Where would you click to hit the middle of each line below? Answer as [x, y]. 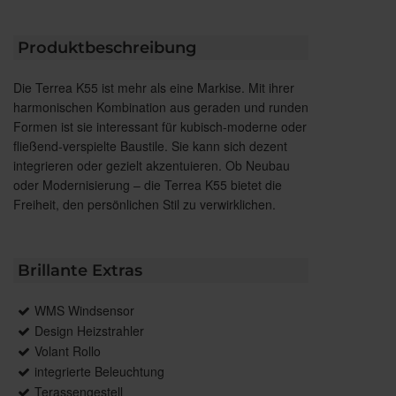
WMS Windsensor [84, 311]
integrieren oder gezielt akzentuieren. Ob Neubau [152, 166]
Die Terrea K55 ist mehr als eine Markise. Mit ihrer [154, 88]
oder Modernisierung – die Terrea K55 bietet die [148, 185]
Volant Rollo [68, 351]
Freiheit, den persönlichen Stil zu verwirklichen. [145, 205]
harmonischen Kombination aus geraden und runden [161, 107]
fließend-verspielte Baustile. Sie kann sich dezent [150, 146]
